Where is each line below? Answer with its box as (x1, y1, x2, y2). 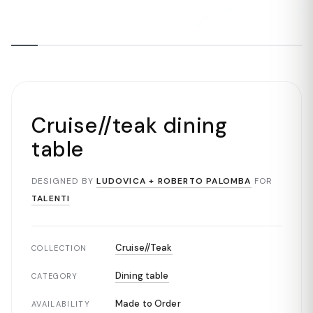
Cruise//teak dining (31, 112, 228, 139)
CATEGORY (31, 271, 78, 281)
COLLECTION (31, 243, 87, 253)
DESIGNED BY (31, 175, 94, 187)
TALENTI (31, 193, 71, 204)
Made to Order (115, 298, 181, 310)
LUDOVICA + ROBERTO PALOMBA (96, 175, 252, 187)
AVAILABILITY (31, 299, 90, 309)
